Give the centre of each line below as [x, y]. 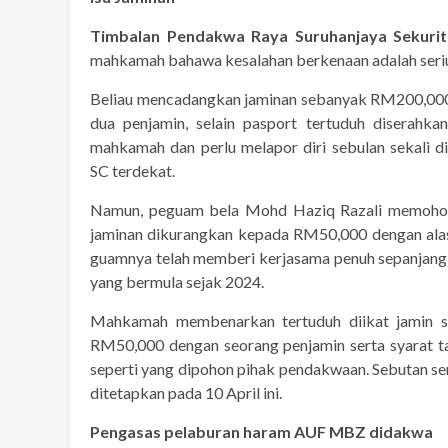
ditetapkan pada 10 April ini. [186, 392]
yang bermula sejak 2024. [177, 281]
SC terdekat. [132, 170]
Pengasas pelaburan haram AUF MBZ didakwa [261, 431]
